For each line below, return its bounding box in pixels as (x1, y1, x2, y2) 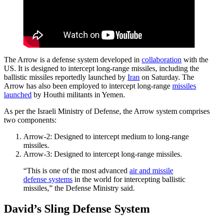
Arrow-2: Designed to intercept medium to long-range (23, 132, 189, 141)
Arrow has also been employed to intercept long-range (4, 82, 172, 91)
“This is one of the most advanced (23, 166, 129, 175)
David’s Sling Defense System (4, 202, 150, 215)
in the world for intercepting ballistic (73, 175, 185, 184)
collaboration (142, 55, 182, 64)
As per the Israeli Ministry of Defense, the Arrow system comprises (4, 107, 210, 116)
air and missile (129, 166, 173, 175)
